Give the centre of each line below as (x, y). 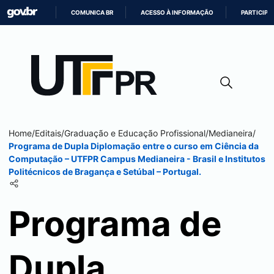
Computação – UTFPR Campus (73, 159)
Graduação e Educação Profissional (135, 133)
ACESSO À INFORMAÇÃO (177, 13)
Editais (48, 133)
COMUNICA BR (92, 13)
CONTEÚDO (154, 71)
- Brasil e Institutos (226, 159)
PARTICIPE (257, 13)
